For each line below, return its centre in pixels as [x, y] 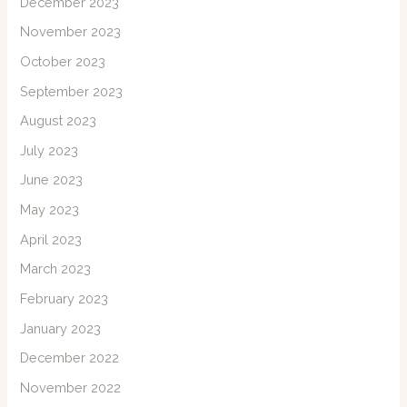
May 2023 [50, 210]
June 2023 [52, 180]
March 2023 [56, 269]
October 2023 [63, 61]
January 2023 [61, 328]
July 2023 [50, 150]
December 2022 [70, 358]
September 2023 [72, 91]
